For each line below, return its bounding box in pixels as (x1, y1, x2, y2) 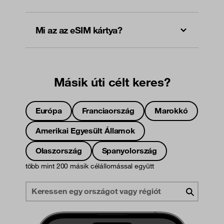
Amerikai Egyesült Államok (35, 125, 135, 135)
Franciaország (82, 105, 134, 115)
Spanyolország (101, 145, 157, 155)
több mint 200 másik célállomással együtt (25, 161, 154, 170)
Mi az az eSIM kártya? (35, 24, 122, 35)
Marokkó (154, 105, 188, 115)
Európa (35, 105, 62, 115)
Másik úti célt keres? (53, 74, 170, 89)
